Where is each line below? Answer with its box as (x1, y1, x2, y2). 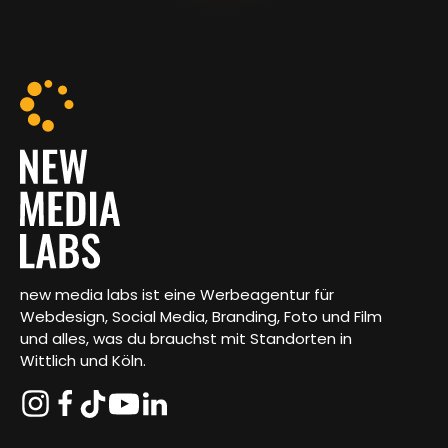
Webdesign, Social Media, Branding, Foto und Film (20, 306, 382, 328)
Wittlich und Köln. (20, 350, 146, 372)
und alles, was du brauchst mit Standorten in (20, 328, 352, 350)
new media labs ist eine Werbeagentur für (20, 284, 334, 306)
